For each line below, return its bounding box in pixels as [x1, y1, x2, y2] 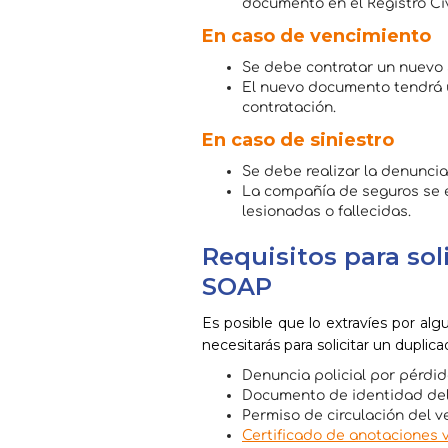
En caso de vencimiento [202, 24, 431, 47]
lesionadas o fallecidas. [242, 203, 411, 219]
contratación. [242, 99, 336, 115]
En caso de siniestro [202, 128, 394, 151]
